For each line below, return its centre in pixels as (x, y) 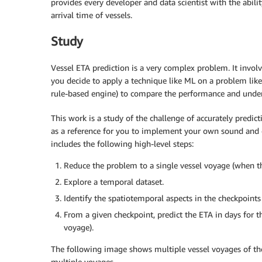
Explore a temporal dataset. (114, 181)
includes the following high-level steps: (122, 143)
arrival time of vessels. (92, 15)
